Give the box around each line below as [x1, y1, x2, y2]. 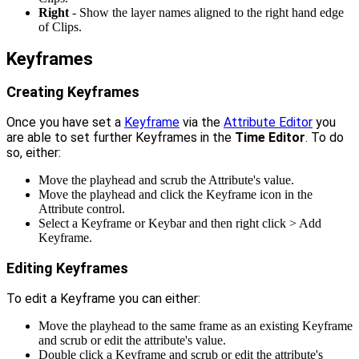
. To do [305, 130, 344, 146]
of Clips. [38, 19, 82, 34]
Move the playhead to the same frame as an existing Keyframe [38, 319, 353, 333]
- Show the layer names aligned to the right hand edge [69, 5, 344, 19]
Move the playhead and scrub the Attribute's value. [38, 173, 294, 188]
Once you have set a [6, 115, 124, 131]
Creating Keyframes [6, 83, 139, 101]
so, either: [6, 145, 61, 161]
